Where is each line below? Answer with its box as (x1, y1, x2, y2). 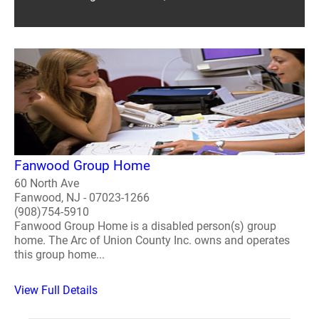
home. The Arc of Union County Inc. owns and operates (14, 233, 290, 247)
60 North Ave (14, 176, 79, 190)
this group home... (14, 247, 105, 261)
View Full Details (14, 283, 98, 297)
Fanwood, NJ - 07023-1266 (14, 190, 150, 204)
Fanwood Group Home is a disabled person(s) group (14, 219, 276, 233)
